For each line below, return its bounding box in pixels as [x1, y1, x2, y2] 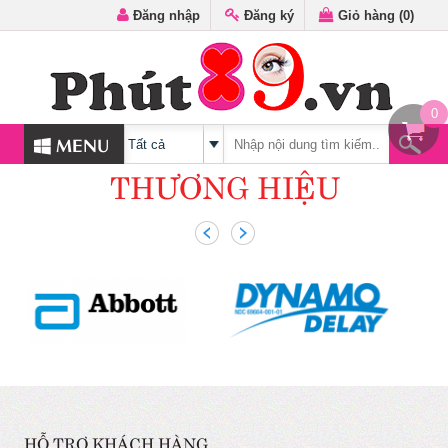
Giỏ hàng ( [334, 8, 403, 23]
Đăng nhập [129, 8, 200, 23]
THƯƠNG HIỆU [109, 164, 340, 205]
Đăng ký [240, 8, 294, 23]
